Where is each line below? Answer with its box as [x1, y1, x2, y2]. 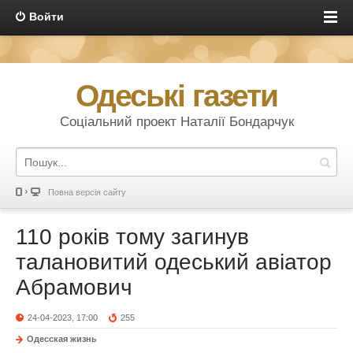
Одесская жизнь [27, 334, 97, 344]
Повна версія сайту [48, 188, 126, 197]
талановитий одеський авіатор [16, 250, 332, 274]
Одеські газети [76, 79, 277, 113]
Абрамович [16, 275, 132, 299]
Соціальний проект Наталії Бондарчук [59, 114, 294, 129]
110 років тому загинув [16, 225, 249, 249]
